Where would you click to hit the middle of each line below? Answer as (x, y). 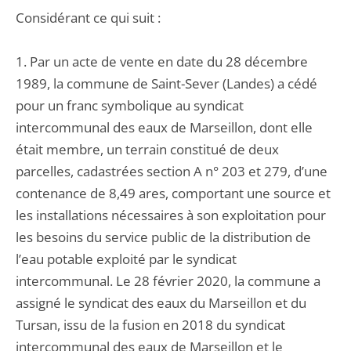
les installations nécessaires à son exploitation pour (171, 215)
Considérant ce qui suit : (88, 18)
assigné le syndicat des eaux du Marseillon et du (161, 303)
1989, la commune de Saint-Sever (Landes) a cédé (166, 83)
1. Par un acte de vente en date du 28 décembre (162, 62)
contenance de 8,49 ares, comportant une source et (173, 193)
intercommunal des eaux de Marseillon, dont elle (164, 127)
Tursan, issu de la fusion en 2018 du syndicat (150, 325)
